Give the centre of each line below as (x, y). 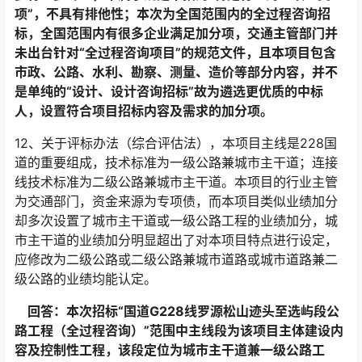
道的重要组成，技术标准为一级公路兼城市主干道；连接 (176, 162)
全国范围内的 (214, 13)
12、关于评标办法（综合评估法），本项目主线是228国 (176, 143)
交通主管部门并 (293, 33)
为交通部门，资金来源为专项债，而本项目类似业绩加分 (176, 201)
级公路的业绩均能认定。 (86, 278)
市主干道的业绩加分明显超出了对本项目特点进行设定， (176, 240)
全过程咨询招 (292, 13)
